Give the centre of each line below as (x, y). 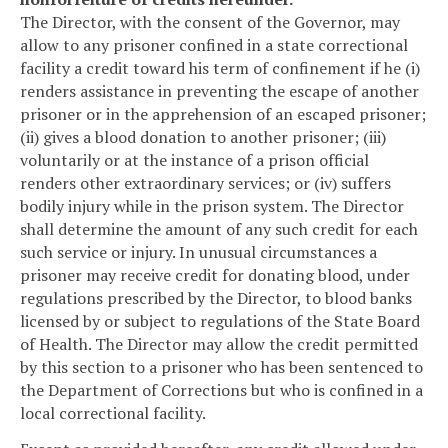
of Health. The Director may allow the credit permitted (219, 344)
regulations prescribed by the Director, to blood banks (216, 298)
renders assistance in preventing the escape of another (219, 91)
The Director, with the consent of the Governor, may (210, 22)
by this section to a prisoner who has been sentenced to (221, 367)
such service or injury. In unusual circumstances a (198, 252)
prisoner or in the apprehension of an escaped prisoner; (223, 114)
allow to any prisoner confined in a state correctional (214, 45)
